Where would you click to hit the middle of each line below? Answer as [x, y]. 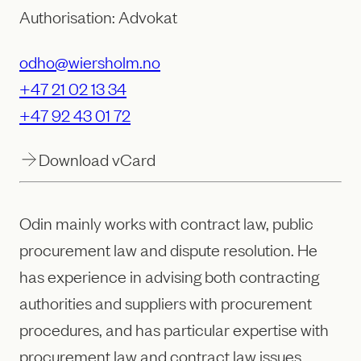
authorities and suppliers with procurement [166, 303]
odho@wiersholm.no [90, 61]
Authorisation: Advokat [98, 17]
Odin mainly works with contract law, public [166, 223]
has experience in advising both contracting [169, 276]
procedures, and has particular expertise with [174, 329]
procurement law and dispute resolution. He [168, 249]
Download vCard [97, 158]
